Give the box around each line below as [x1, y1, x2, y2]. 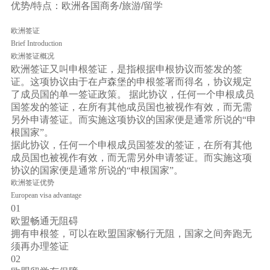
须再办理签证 [10, 240, 69, 251]
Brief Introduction [10, 39, 62, 48]
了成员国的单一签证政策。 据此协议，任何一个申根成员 [10, 89, 254, 99]
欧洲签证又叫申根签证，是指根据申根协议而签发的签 [10, 63, 242, 74]
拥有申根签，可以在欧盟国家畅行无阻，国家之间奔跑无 [10, 228, 252, 239]
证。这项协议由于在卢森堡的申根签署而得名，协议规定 [10, 76, 252, 87]
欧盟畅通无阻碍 [10, 215, 78, 226]
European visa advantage [10, 190, 81, 199]
